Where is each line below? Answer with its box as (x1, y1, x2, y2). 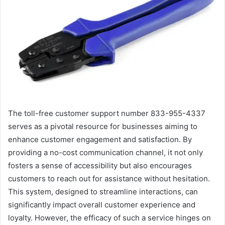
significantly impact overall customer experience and (8, 199, 195, 209)
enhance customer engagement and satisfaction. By (8, 134, 192, 144)
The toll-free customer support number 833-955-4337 (8, 108, 205, 118)
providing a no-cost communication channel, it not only (8, 147, 203, 157)
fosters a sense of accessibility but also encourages (8, 160, 192, 170)
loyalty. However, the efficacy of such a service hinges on (8, 212, 211, 222)
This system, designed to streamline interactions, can (8, 186, 198, 196)
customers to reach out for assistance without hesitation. (8, 173, 210, 183)
